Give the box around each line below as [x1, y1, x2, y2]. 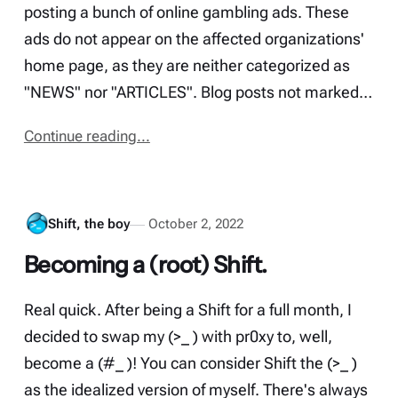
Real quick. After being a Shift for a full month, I [23, 300, 352, 319]
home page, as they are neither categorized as [23, 56, 350, 75]
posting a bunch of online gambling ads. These [23, 3, 349, 21]
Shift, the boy [47, 216, 130, 233]
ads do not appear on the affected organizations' [23, 29, 364, 48]
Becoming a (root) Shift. [23, 250, 267, 278]
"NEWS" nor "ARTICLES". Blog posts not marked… [23, 83, 372, 101]
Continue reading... [23, 127, 150, 145]
